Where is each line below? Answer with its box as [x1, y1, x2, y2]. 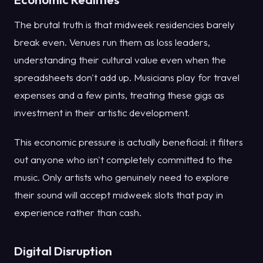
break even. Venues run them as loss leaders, [14, 36, 210, 49]
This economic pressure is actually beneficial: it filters [14, 136, 243, 149]
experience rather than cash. [14, 206, 141, 219]
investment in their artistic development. [14, 106, 190, 119]
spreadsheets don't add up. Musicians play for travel [14, 71, 240, 84]
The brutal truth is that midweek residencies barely [14, 18, 235, 31]
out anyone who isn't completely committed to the [14, 153, 232, 166]
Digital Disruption [14, 243, 112, 259]
